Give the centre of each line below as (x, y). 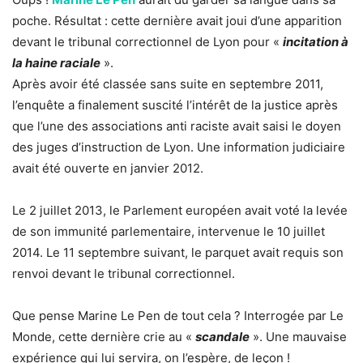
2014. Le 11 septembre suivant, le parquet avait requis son (178, 253)
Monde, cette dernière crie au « (104, 337)
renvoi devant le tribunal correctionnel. (124, 274)
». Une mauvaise (300, 337)
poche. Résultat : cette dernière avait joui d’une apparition (177, 21)
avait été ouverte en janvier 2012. (108, 169)
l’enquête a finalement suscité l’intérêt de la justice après (175, 105)
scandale (222, 337)
